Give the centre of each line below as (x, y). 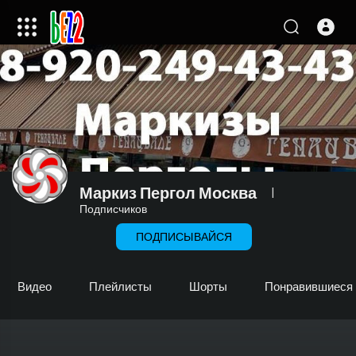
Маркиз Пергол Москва (168, 192)
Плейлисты (120, 286)
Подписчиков (113, 209)
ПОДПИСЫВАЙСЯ (184, 236)
